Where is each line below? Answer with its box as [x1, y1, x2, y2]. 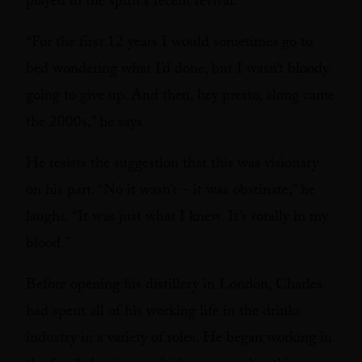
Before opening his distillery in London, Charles [26, 273, 322, 299]
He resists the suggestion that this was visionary [26, 152, 318, 178]
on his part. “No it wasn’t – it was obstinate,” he [26, 179, 315, 204]
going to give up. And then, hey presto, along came [26, 84, 335, 110]
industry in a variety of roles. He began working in [26, 326, 332, 352]
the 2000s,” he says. [26, 111, 146, 137]
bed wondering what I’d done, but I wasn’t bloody [26, 57, 329, 83]
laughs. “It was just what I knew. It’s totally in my [26, 205, 328, 231]
